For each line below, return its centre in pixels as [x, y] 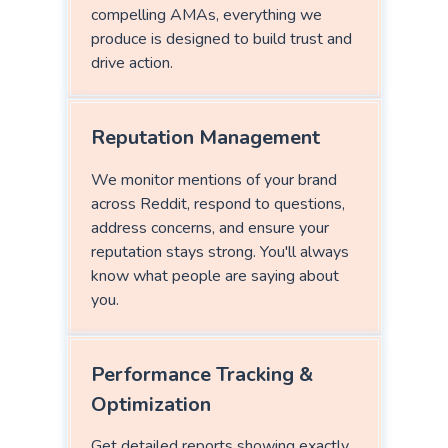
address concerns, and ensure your [209, 227]
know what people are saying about [214, 275]
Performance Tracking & [201, 374]
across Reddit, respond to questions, [217, 203]
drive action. [131, 63]
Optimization [150, 404]
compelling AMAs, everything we [206, 15]
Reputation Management [205, 138]
